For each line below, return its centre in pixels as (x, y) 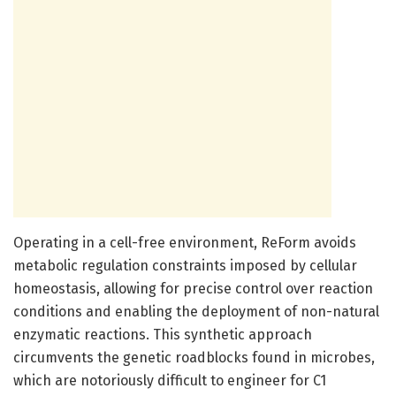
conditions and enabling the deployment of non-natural (196, 311)
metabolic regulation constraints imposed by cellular (185, 265)
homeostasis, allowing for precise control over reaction (193, 288)
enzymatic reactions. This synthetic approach (163, 334)
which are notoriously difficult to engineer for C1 (170, 380)
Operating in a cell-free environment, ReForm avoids (185, 242)
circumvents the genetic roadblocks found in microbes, (194, 357)
